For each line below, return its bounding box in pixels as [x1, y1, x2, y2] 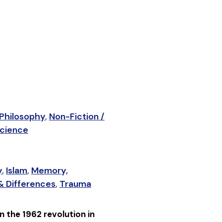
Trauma [59, 178, 91, 190]
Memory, [31, 165, 68, 177]
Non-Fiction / [49, 110, 105, 122]
